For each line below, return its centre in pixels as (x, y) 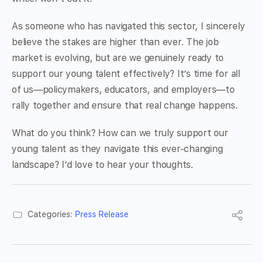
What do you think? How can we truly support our (120, 133)
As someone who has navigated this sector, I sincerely (129, 26)
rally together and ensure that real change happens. (125, 106)
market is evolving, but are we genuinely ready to (118, 58)
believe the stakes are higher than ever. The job (115, 42)
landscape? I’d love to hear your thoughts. (102, 165)
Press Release (102, 215)
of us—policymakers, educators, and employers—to (123, 90)
